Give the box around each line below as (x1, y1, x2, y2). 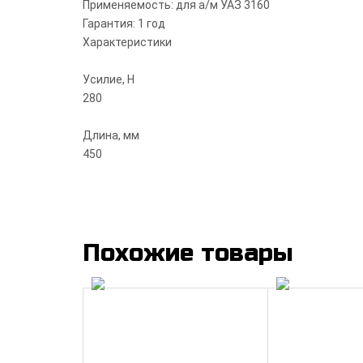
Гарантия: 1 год (83, 17, 165, 30)
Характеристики (83, 36, 172, 49)
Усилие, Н (83, 73, 135, 86)
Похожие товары (83, 239, 293, 267)
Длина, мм (83, 129, 139, 142)
